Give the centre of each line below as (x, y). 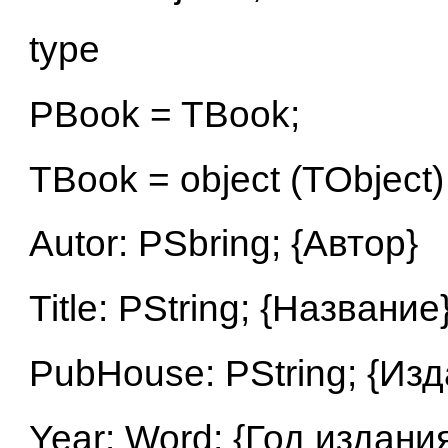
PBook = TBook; (164, 114)
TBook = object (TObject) (236, 179)
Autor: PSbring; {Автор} (223, 244)
